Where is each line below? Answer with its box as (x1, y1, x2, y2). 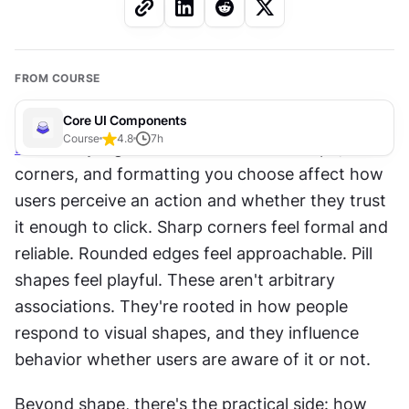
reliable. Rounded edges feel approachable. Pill (15, 244, 372, 263)
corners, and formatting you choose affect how (15, 164, 383, 184)
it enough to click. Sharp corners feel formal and (15, 217, 388, 236)
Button (15, 138, 68, 157)
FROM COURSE (15, 71, 100, 85)
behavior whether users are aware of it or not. (15, 350, 371, 369)
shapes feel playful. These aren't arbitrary (15, 270, 335, 289)
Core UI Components (63, 111, 187, 128)
